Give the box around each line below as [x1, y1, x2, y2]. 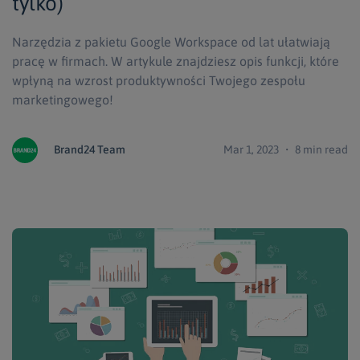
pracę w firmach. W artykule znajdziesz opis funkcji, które [12, 53, 339, 68]
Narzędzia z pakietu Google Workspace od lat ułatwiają [12, 34, 330, 49]
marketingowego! [12, 92, 113, 107]
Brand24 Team [54, 142, 125, 156]
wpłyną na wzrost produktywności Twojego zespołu [12, 72, 305, 88]
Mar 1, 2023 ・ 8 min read [223, 142, 348, 156]
